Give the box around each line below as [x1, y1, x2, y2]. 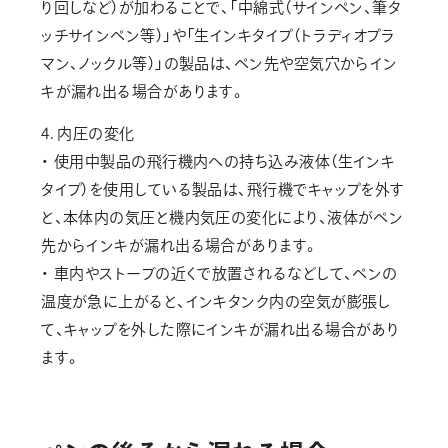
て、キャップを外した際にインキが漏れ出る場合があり [41, 322, 400, 337]
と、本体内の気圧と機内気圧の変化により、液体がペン [41, 210, 404, 225]
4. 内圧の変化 [41, 126, 135, 141]
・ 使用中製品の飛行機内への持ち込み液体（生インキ [41, 154, 396, 169]
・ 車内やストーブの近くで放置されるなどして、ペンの [41, 266, 398, 281]
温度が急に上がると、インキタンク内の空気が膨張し [41, 294, 391, 309]
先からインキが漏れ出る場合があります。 [41, 238, 319, 253]
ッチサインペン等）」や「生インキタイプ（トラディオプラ [41, 28, 396, 43]
